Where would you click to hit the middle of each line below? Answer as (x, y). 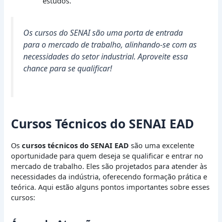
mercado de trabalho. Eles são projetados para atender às (109, 166)
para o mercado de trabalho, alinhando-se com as (110, 45)
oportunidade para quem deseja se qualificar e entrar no (107, 155)
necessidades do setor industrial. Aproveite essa (106, 57)
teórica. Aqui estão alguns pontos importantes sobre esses (111, 187)
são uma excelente (162, 145)
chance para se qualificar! (68, 69)
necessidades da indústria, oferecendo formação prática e (109, 176)
